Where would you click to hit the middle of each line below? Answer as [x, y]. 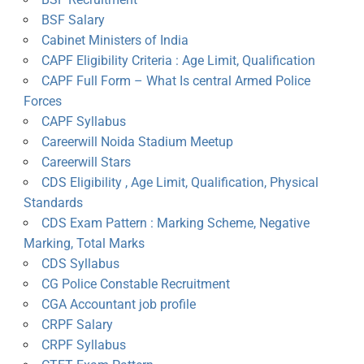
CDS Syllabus [80, 264]
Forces [42, 102]
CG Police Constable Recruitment [135, 284]
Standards [53, 203]
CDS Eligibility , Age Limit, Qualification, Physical [180, 183]
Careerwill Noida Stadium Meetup [137, 142]
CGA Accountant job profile [118, 305]
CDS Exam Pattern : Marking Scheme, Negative [175, 223]
